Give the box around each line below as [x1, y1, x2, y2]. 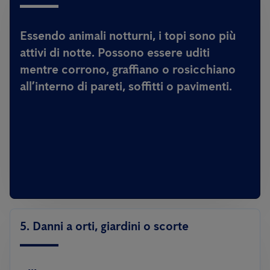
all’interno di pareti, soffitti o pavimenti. [20, 79, 232, 93]
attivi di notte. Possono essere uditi [20, 45, 210, 60]
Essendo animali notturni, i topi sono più [20, 28, 236, 43]
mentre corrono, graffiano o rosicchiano [20, 62, 236, 77]
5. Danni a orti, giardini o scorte [20, 219, 189, 233]
